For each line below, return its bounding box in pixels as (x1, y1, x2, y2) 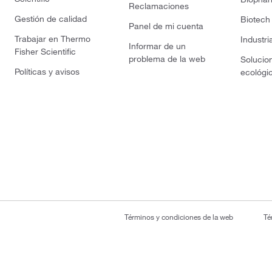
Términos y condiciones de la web (124, 212, 233, 222)
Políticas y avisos (15, 66, 80, 78)
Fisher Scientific (15, 46, 76, 58)
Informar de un (128, 41, 186, 52)
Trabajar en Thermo (15, 33, 90, 45)
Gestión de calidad (15, 13, 87, 25)
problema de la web (128, 53, 205, 65)
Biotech (240, 14, 271, 25)
